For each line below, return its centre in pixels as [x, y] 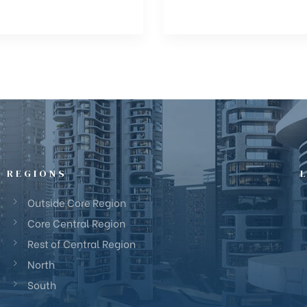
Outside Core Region [76, 202]
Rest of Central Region [81, 243]
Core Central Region [76, 222]
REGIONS [37, 173]
